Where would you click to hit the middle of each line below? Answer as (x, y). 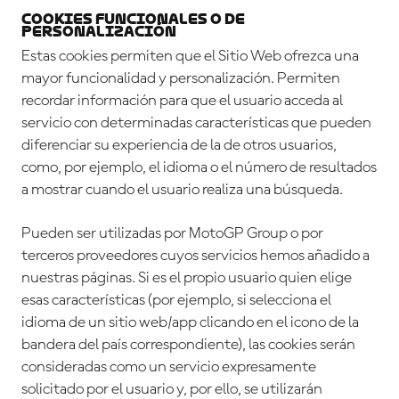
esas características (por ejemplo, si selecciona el (176, 301)
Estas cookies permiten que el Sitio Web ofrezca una (190, 57)
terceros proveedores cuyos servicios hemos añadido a (195, 256)
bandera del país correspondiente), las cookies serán (188, 345)
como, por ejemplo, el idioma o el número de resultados (199, 168)
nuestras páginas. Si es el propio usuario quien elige (187, 278)
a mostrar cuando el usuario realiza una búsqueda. (182, 190)
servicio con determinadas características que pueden (196, 123)
